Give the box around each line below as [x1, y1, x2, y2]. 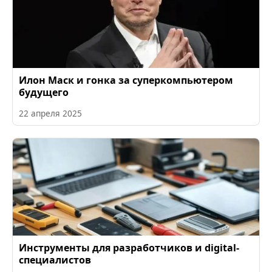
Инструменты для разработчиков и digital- [19, 241, 239, 255]
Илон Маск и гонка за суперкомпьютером [19, 73, 233, 87]
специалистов [19, 253, 91, 267]
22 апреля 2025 [19, 107, 82, 120]
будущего [19, 86, 69, 100]
